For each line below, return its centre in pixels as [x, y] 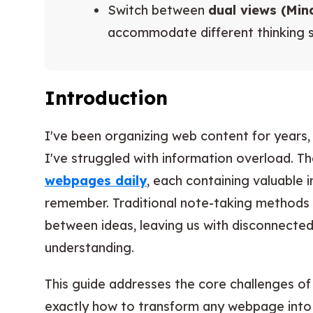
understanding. [89, 247]
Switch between [158, 10]
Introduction [106, 98]
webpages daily [96, 180]
